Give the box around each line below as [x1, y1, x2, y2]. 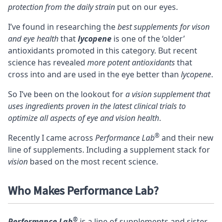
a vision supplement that [125, 89, 210, 100]
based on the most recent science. [28, 156, 158, 167]
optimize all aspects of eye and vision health [8, 112, 159, 124]
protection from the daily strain [8, 1, 115, 13]
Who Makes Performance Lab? [8, 182, 159, 200]
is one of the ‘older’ [111, 33, 185, 45]
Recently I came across [8, 132, 95, 144]
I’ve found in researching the [8, 21, 117, 33]
